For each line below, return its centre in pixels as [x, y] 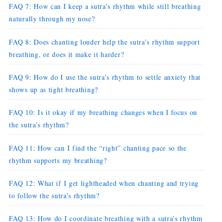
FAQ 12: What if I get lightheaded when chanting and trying [104, 183]
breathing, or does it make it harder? [67, 54]
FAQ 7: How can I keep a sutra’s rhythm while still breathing [105, 6]
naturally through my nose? [52, 19]
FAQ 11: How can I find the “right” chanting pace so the [98, 148]
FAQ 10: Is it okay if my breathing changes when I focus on [103, 112]
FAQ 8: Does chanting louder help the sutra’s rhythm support [105, 42]
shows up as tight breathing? [54, 89]
